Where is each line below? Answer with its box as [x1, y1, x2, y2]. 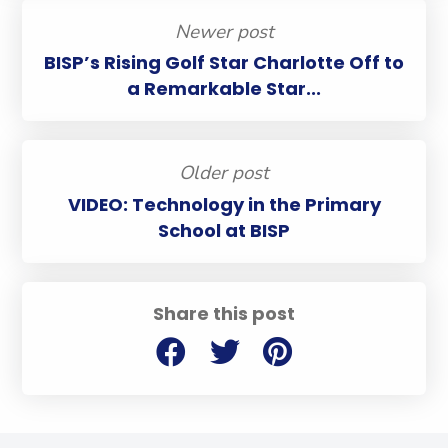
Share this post [153, 300, 295, 326]
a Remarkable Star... [127, 76, 321, 102]
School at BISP [158, 217, 290, 243]
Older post [179, 160, 269, 187]
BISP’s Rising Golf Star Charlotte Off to [44, 50, 404, 76]
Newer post [174, 18, 274, 45]
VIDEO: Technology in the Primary [67, 191, 381, 217]
